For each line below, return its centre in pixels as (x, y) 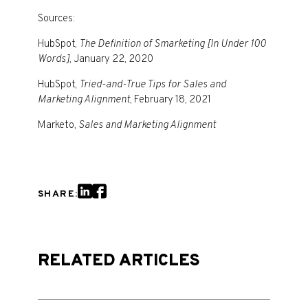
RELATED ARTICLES (119, 261)
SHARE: (58, 194)
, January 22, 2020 (111, 59)
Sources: (56, 19)
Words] (54, 59)
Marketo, (58, 125)
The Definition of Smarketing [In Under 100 (173, 44)
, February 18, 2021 (170, 100)
